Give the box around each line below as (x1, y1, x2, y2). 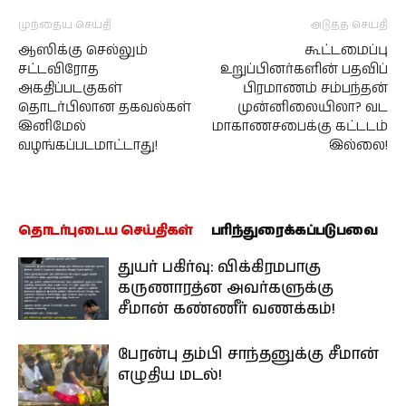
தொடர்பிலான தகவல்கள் (18, 98, 191, 117)
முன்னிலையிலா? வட (237, 98, 388, 117)
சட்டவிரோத (18, 60, 99, 79)
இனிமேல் (18, 117, 86, 136)
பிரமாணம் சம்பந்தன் (243, 79, 388, 98)
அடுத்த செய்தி (311, 17, 388, 33)
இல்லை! (329, 136, 388, 155)
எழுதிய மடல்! (118, 364, 222, 386)
